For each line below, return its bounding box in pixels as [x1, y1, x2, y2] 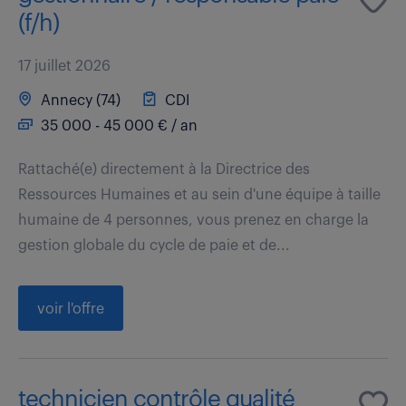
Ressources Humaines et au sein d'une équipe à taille [18, 187, 381, 202]
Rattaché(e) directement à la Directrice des [18, 161, 310, 177]
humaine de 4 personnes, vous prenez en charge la [18, 212, 369, 227]
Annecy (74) [37, 92, 121, 108]
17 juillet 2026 [18, 58, 111, 73]
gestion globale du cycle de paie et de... [18, 237, 290, 253]
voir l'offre [37, 301, 104, 316]
